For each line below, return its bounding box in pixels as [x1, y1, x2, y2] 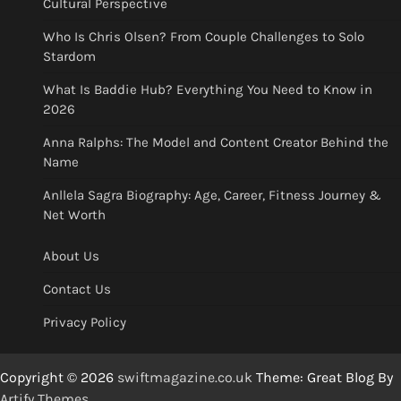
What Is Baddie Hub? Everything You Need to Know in [43, 81, 372, 98]
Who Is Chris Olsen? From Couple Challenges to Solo [43, 29, 364, 46]
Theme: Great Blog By [252, 369, 393, 387]
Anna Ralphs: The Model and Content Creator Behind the [43, 134, 388, 151]
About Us [43, 248, 99, 265]
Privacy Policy [43, 314, 126, 331]
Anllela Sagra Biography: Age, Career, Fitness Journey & [43, 187, 381, 204]
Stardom [43, 48, 96, 65]
